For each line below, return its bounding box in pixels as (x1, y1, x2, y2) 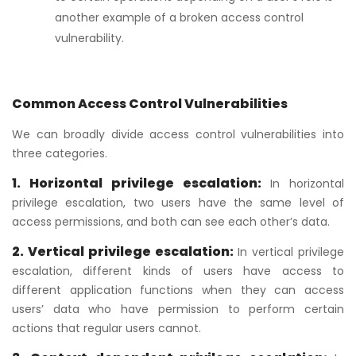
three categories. (12, 145, 107, 161)
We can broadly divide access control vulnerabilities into (12, 126, 344, 142)
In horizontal (270, 175, 344, 192)
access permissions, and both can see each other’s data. (12, 213, 330, 230)
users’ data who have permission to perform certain (12, 300, 344, 317)
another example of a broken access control (55, 9, 304, 25)
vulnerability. (55, 29, 124, 46)
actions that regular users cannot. (12, 319, 201, 336)
